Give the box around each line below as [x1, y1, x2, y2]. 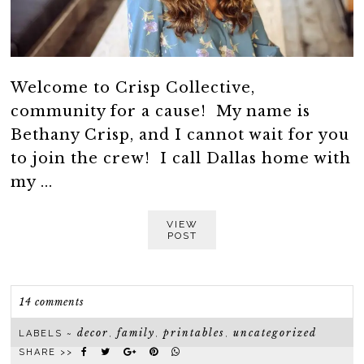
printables [163, 326, 226, 339]
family [117, 326, 156, 339]
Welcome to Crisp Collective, [11, 78, 256, 97]
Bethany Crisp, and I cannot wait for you [11, 125, 350, 144]
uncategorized [233, 326, 318, 339]
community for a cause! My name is [11, 102, 311, 120]
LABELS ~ [19, 327, 78, 339]
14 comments [19, 295, 85, 308]
